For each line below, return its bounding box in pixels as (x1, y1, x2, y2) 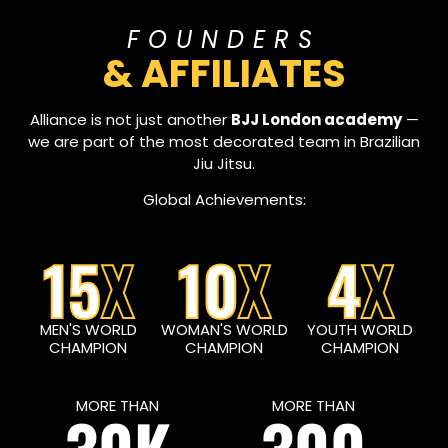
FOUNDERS (127, 22, 321, 56)
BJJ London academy (230, 108, 402, 130)
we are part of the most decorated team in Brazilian (28, 130, 420, 152)
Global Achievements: (142, 189, 306, 211)
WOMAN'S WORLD (160, 318, 288, 340)
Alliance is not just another (29, 108, 231, 130)
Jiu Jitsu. (193, 152, 255, 174)
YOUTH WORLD (307, 318, 413, 340)
